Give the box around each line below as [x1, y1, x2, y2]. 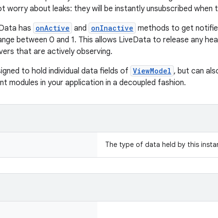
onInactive [91, 23, 133, 33]
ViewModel [133, 66, 171, 75]
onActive [36, 23, 70, 33]
